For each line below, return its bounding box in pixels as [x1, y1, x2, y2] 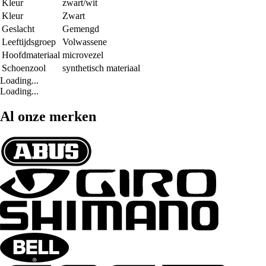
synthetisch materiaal [62, 62, 140, 73]
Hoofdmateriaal [2, 49, 60, 60]
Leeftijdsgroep [2, 36, 56, 47]
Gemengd [62, 23, 99, 34]
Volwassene [62, 36, 107, 47]
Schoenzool [2, 62, 46, 73]
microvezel [62, 49, 103, 60]
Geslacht [2, 23, 34, 34]
